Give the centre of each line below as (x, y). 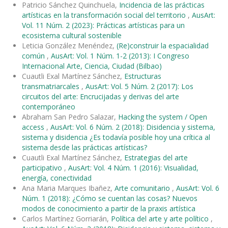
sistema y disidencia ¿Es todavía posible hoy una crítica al (116, 137)
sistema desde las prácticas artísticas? (84, 147)
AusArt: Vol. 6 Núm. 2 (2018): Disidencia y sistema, (133, 127)
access (34, 127)
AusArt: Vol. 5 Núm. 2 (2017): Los (139, 86)
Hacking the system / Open (163, 117)
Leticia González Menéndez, (69, 45)
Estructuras (143, 76)
